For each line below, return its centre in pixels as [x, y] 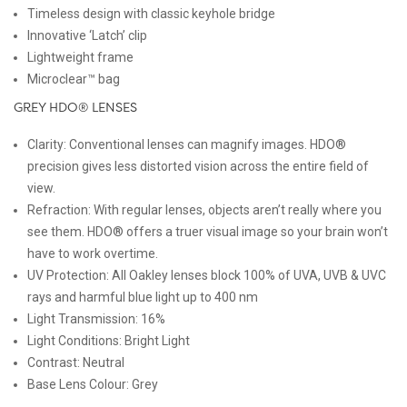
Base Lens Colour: [78, 384]
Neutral [102, 362]
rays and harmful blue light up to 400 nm [143, 297]
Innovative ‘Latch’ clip [87, 35]
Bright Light [157, 340]
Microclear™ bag [74, 79]
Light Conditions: [74, 340]
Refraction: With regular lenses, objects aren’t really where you [204, 209]
